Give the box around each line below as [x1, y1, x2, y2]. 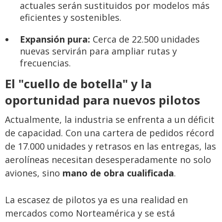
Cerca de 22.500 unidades [90, 33, 200, 45]
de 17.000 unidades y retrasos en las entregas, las [5, 140, 216, 152]
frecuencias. [20, 56, 71, 69]
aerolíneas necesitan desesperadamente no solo [5, 153, 211, 166]
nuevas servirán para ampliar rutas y [20, 45, 177, 57]
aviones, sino [5, 166, 62, 179]
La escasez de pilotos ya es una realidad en [5, 193, 188, 206]
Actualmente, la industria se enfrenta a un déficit [5, 113, 215, 125]
